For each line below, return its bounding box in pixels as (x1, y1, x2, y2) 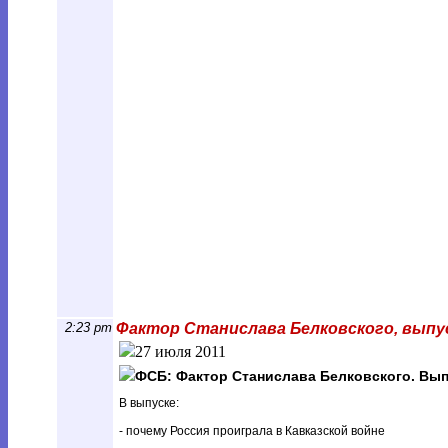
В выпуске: (119, 396, 179, 410)
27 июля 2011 (135, 343, 226, 360)
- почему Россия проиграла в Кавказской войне (119, 424, 385, 438)
